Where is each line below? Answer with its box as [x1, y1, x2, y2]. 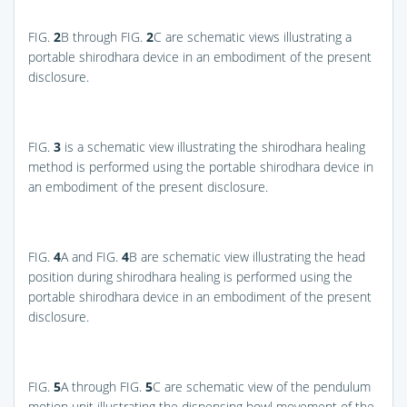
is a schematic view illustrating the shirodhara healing [61, 137, 365, 155]
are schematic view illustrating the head [137, 247, 365, 265]
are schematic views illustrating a [162, 27, 352, 45]
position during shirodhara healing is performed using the [28, 267, 352, 285]
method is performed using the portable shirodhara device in [28, 157, 373, 175]
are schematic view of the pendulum [161, 377, 371, 395]
